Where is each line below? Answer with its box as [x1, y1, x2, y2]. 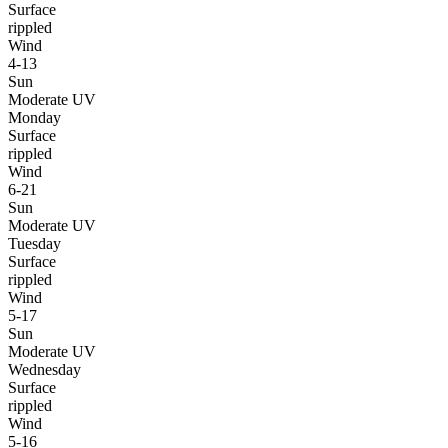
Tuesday [8, 234, 61, 252]
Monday [8, 108, 61, 126]
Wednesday [8, 360, 81, 378]
